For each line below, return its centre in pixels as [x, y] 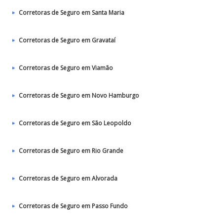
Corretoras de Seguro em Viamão [66, 68]
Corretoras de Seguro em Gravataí [67, 40]
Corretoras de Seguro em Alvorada [68, 178]
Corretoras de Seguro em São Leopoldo [75, 123]
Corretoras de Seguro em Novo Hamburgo [79, 95]
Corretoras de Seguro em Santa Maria [72, 13]
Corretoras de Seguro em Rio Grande [71, 151]
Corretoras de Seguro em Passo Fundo [73, 206]
